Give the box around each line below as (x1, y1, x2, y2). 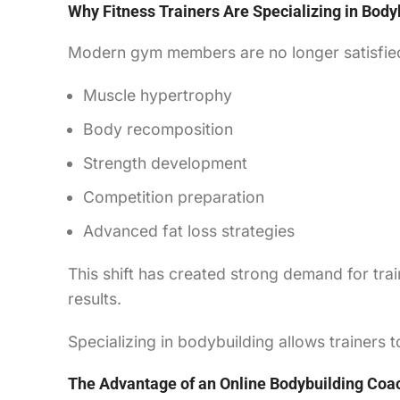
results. (68, 288, 121, 308)
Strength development (83, 153, 247, 172)
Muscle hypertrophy (83, 85, 232, 104)
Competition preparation (83, 187, 264, 206)
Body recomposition (83, 119, 233, 138)
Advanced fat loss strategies (83, 221, 295, 240)
